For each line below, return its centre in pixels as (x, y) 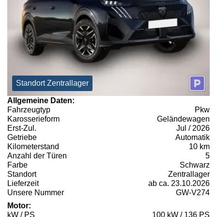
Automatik (193, 138)
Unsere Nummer (36, 193)
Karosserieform (33, 119)
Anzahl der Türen (37, 156)
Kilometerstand (33, 147)
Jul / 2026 (193, 128)
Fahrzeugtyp (29, 110)
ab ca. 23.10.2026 (179, 184)
